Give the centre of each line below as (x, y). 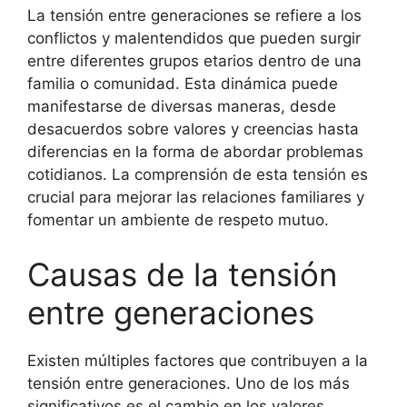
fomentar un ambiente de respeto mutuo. (178, 220)
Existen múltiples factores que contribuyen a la (198, 360)
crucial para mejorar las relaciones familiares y (196, 197)
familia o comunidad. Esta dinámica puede (183, 84)
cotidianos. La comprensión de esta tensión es (198, 174)
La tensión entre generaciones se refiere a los (194, 15)
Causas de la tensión (182, 274)
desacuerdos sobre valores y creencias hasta (193, 129)
